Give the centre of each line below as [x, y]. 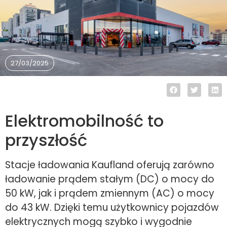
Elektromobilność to [84, 121]
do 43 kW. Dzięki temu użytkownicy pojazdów [112, 208]
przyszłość [46, 140]
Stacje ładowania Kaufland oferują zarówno [110, 165]
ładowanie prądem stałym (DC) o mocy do [110, 179]
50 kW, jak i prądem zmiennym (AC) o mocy [110, 194]
